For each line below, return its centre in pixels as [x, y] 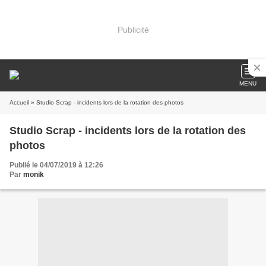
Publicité [133, 29]
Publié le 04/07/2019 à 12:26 [56, 165]
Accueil [19, 102]
